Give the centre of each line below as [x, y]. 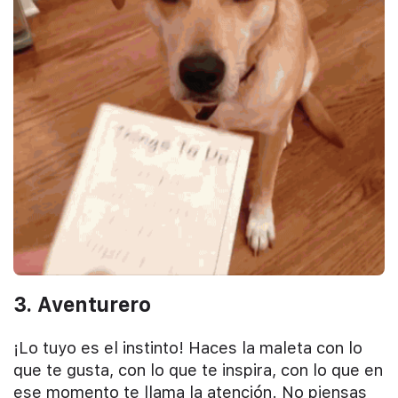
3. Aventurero [82, 304]
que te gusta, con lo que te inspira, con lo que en [198, 370]
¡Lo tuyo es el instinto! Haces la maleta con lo [188, 348]
